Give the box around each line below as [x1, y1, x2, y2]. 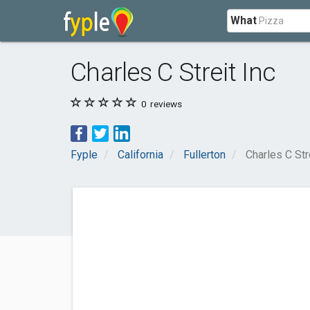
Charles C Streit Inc [71, 57, 276, 87]
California [118, 148, 163, 161]
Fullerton [183, 148, 226, 161]
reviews [148, 98, 182, 109]
